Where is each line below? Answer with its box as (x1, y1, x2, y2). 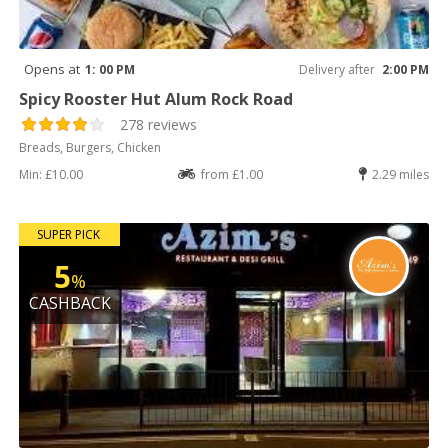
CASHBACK (29, 292, 112, 315)
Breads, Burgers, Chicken (19, 139, 162, 157)
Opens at (24, 60, 81, 79)
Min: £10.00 (19, 166, 84, 184)
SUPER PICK (36, 226, 100, 244)
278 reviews (120, 115, 198, 135)
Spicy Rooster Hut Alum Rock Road (19, 88, 294, 111)
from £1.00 (201, 166, 263, 184)
